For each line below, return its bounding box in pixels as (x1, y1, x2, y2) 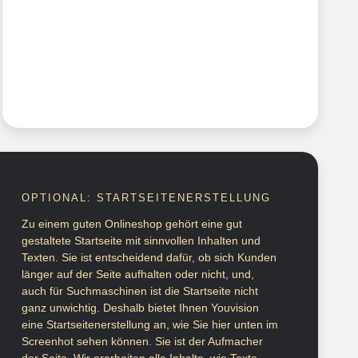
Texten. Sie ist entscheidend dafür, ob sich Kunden (22, 251, 276, 265)
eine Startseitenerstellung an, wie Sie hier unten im (22, 318, 278, 332)
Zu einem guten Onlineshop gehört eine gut (22, 217, 242, 231)
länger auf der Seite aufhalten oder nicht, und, (22, 268, 254, 281)
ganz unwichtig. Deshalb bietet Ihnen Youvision (22, 301, 259, 315)
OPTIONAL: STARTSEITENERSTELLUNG (22, 192, 271, 205)
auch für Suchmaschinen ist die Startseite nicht (22, 284, 258, 298)
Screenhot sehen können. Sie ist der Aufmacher (22, 335, 263, 348)
